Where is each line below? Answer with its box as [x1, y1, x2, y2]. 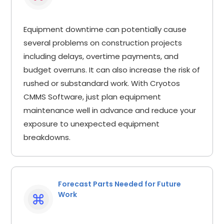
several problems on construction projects [23, 37, 182, 48]
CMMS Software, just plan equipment [23, 91, 161, 102]
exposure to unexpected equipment [23, 118, 160, 129]
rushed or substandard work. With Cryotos [23, 77, 180, 88]
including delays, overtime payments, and [23, 50, 179, 61]
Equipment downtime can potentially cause [23, 23, 187, 34]
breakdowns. [23, 131, 71, 142]
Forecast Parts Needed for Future [58, 178, 181, 189]
